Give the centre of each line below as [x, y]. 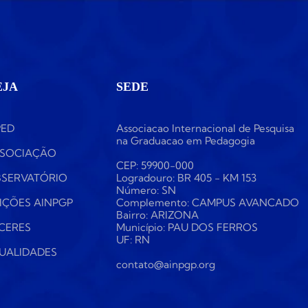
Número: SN [146, 190]
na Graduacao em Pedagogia [185, 140]
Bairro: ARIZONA [157, 214]
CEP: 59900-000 [155, 165]
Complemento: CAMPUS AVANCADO [207, 202]
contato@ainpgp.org [165, 264]
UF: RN [133, 239]
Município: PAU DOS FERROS [187, 227]
